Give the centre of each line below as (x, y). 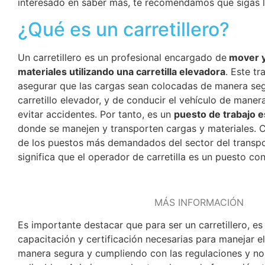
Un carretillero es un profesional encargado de (122, 57)
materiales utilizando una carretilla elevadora (122, 71)
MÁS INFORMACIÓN (199, 202)
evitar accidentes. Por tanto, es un (96, 114)
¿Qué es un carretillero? (124, 29)
